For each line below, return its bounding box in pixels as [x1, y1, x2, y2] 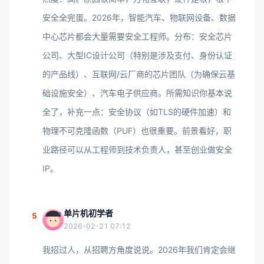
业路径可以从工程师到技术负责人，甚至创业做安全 [42, 144, 232, 154]
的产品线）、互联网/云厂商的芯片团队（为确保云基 [42, 69, 235, 79]
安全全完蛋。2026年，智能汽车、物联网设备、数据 [42, 12, 236, 22]
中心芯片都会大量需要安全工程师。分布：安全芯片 [42, 31, 232, 41]
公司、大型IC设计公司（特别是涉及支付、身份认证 [42, 50, 232, 60]
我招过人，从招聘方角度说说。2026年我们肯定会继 [42, 245, 236, 255]
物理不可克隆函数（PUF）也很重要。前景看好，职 [42, 126, 232, 136]
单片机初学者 [64, 208, 113, 218]
